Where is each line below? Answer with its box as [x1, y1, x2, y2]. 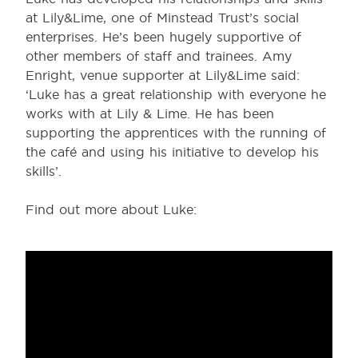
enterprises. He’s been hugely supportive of [26, 29, 301, 45]
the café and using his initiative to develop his [26, 144, 319, 160]
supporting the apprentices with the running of [26, 125, 326, 141]
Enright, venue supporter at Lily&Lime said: [26, 67, 300, 83]
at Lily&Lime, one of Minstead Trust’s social [26, 10, 299, 26]
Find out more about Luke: [26, 201, 197, 217]
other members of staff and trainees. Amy [26, 48, 292, 64]
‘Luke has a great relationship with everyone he [26, 86, 326, 102]
